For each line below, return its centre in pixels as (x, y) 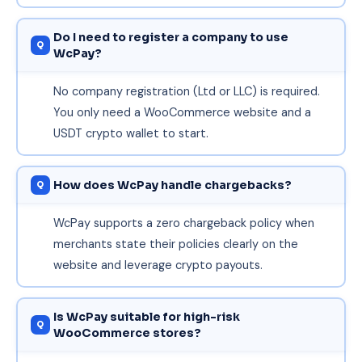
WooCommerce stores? (127, 333)
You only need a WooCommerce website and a (182, 112)
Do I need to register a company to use (170, 37)
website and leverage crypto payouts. (158, 265)
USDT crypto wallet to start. (130, 133)
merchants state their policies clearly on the (175, 244)
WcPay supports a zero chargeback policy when (183, 223)
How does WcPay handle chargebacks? (172, 185)
